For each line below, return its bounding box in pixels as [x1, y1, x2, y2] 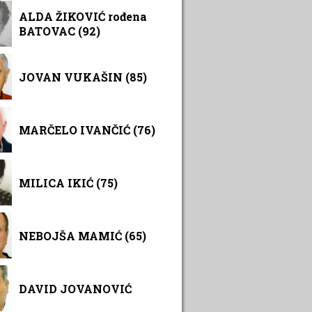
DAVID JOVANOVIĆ [19, 281, 132, 296]
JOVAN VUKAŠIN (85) [19, 69, 147, 84]
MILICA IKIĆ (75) [19, 175, 118, 190]
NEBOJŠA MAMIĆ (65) [19, 228, 146, 243]
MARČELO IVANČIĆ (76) [19, 122, 155, 137]
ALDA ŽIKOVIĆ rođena [19, 9, 147, 24]
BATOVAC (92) [19, 24, 100, 38]
